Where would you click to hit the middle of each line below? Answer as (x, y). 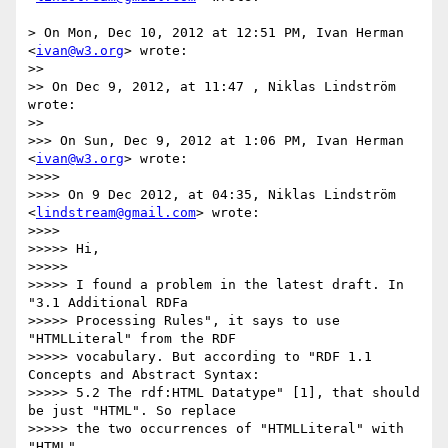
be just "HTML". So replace (132, 411)
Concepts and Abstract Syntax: (144, 375)
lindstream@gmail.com (116, 213)
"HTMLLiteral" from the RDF (132, 339)
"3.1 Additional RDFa (108, 303)
